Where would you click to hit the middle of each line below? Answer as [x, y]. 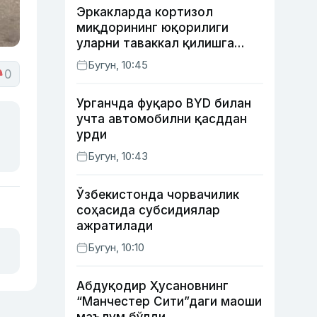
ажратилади [115, 226]
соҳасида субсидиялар [148, 210]
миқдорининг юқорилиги [152, 28]
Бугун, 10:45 [118, 65]
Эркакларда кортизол [145, 12]
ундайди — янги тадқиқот [192, 59]
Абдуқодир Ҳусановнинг [152, 286]
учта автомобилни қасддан [162, 119]
